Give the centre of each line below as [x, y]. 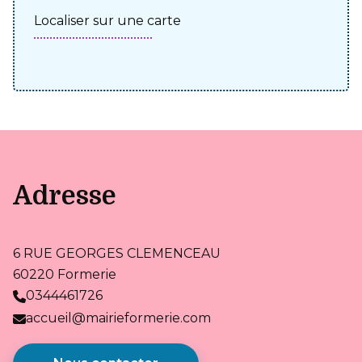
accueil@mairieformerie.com [118, 318]
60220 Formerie [65, 274]
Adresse [65, 196]
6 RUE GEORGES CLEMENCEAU [117, 253]
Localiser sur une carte [107, 20]
